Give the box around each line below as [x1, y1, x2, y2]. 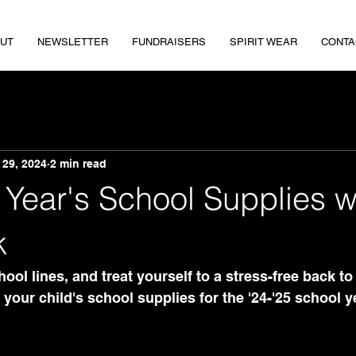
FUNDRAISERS [131, 36, 206, 48]
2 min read [50, 157, 106, 170]
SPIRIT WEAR [229, 36, 297, 48]
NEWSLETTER [37, 36, 108, 48]
